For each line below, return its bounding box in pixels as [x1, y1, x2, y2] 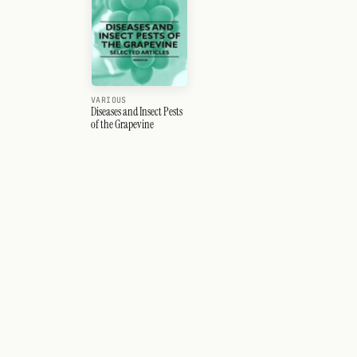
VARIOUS [91, 95, 127, 105]
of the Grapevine [91, 117, 154, 131]
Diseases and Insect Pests [91, 104, 182, 119]
